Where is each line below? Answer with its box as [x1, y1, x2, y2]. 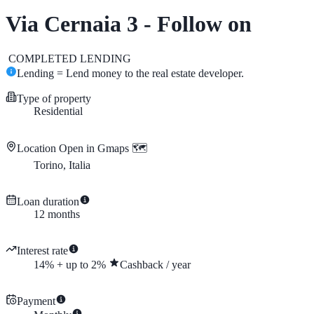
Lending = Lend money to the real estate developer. [17, 67, 244, 80]
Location [17, 142, 56, 155]
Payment [17, 295, 55, 308]
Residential [34, 105, 83, 118]
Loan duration [17, 196, 79, 208]
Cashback [120, 259, 163, 271]
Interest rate [17, 245, 68, 257]
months [48, 208, 80, 221]
